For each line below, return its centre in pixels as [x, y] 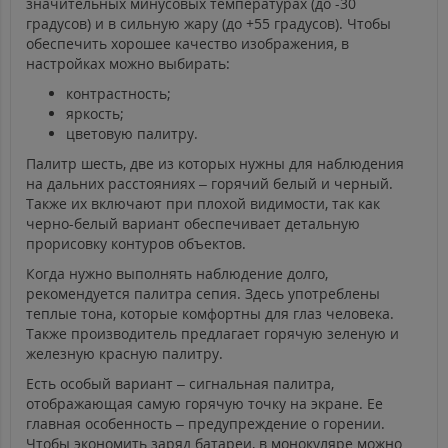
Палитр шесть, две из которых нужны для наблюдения [215, 164]
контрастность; [118, 94]
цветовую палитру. [132, 134]
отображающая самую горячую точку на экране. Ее [204, 404]
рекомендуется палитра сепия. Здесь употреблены [203, 294]
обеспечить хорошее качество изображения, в [187, 44]
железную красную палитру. [124, 354]
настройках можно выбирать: [128, 64]
